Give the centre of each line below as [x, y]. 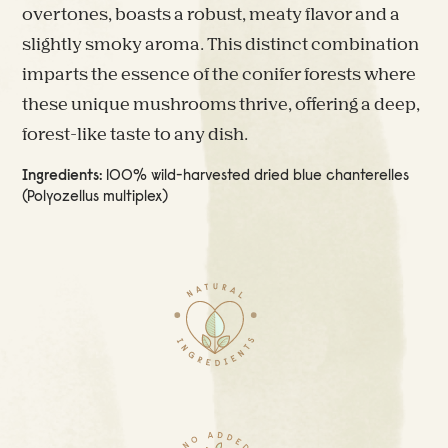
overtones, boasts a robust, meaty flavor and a [211, 16]
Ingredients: [64, 177]
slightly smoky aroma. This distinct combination [221, 46]
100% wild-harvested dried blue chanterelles [258, 177]
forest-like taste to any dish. [135, 136]
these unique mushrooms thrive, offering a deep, [221, 106]
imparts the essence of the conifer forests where [219, 76]
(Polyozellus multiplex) [95, 198]
